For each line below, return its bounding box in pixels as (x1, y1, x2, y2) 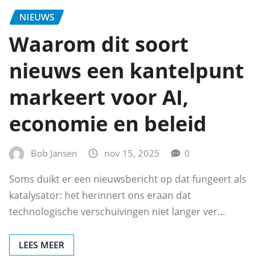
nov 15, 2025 (104, 146, 160, 159)
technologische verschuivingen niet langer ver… (9, 205, 225, 219)
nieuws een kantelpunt (9, 56, 244, 84)
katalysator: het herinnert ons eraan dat (9, 189, 191, 202)
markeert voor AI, (9, 83, 189, 111)
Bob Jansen (31, 146, 77, 159)
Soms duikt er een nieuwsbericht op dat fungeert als (9, 172, 246, 186)
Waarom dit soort (9, 30, 189, 58)
